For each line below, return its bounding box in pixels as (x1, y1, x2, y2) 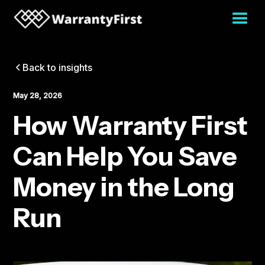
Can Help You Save (13, 140, 237, 173)
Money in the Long (13, 171, 235, 203)
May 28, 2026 (13, 91, 63, 101)
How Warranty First (13, 109, 248, 142)
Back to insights (22, 62, 93, 74)
